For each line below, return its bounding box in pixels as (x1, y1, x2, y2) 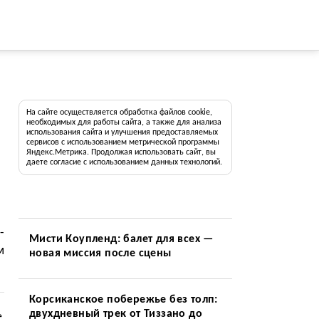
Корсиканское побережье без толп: (28, 294, 218, 305)
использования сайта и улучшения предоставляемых (26, 128, 218, 137)
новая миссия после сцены (28, 248, 172, 259)
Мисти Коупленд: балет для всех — (28, 234, 214, 245)
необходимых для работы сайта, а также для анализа (26, 118, 221, 127)
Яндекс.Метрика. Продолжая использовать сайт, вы (26, 148, 216, 157)
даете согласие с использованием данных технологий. (26, 158, 222, 167)
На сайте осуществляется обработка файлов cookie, (26, 108, 212, 117)
